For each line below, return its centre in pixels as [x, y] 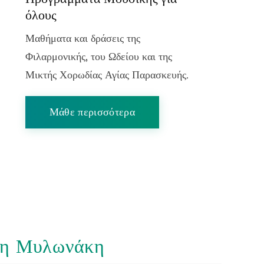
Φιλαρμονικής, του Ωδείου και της [98, 57]
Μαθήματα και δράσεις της [82, 39]
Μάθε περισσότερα [92, 112]
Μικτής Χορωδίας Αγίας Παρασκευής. [107, 75]
